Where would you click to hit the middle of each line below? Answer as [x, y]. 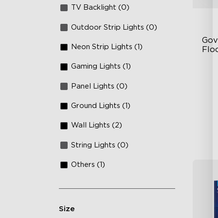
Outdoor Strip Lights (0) [114, 27]
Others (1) [88, 165]
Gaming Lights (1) [101, 67]
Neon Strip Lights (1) [107, 47]
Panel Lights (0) [100, 86]
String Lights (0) [100, 145]
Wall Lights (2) [97, 126]
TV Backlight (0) [100, 8]
